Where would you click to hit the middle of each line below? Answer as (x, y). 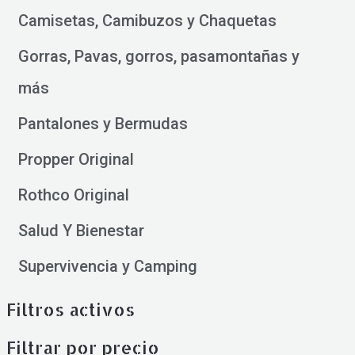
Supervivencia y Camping (107, 266)
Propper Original (76, 159)
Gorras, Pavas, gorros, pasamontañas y (158, 56)
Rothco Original (73, 195)
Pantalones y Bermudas (103, 123)
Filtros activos (70, 309)
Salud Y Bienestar (81, 230)
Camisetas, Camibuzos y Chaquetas (147, 20)
